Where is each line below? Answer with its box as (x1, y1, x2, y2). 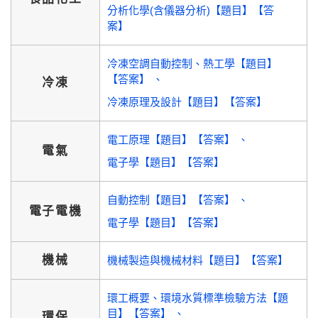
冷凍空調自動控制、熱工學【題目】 (107, 57, 278, 70)
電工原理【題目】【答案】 (107, 133, 238, 146)
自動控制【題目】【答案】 (107, 194, 238, 206)
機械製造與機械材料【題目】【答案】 (107, 254, 288, 266)
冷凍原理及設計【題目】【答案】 (107, 96, 267, 108)
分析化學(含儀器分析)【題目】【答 (107, 4, 274, 16)
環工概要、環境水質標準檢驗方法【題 (107, 292, 288, 304)
